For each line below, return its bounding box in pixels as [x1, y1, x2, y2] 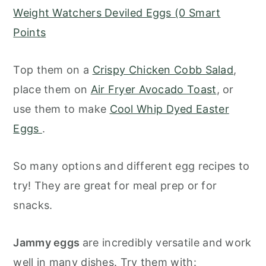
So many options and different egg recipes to [13, 160, 250, 173]
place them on [13, 83, 91, 96]
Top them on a [13, 64, 93, 77]
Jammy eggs [13, 236, 83, 249]
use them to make [13, 103, 110, 116]
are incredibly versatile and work [82, 236, 252, 249]
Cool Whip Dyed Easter [109, 103, 229, 116]
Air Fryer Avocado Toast [90, 83, 217, 96]
